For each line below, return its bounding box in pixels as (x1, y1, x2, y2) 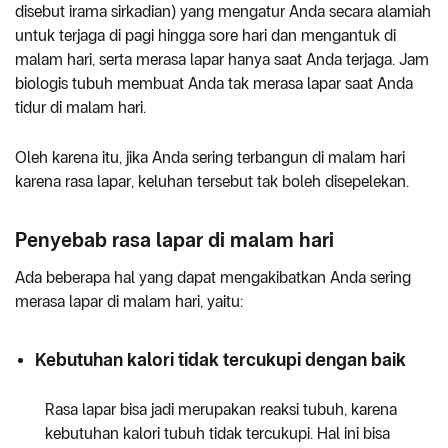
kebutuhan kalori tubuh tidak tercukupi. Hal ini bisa (45, 423, 390, 443)
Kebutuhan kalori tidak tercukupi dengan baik (35, 348, 406, 370)
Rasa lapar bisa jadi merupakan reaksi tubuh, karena (45, 399, 397, 419)
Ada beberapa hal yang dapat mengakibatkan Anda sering (15, 267, 411, 287)
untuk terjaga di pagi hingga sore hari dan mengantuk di (15, 25, 396, 45)
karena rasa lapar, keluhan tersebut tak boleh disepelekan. (15, 171, 409, 191)
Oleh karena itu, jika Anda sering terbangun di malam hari (15, 147, 405, 167)
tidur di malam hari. (15, 97, 146, 117)
